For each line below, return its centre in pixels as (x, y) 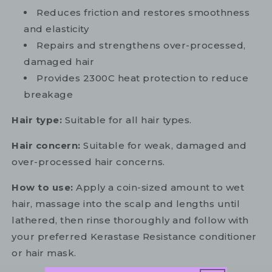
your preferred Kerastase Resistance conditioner (134, 237)
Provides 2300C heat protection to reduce (142, 78)
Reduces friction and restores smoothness (143, 13)
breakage (48, 95)
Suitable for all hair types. (127, 120)
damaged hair (59, 62)
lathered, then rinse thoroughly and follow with (130, 220)
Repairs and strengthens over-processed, (141, 46)
